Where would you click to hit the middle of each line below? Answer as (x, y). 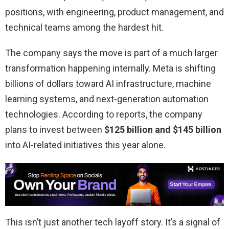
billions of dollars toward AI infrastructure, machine (108, 84)
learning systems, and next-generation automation (107, 99)
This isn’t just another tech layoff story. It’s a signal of (113, 222)
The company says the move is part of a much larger (111, 53)
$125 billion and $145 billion (163, 130)
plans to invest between (55, 130)
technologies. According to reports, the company (104, 114)
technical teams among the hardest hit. (84, 28)
